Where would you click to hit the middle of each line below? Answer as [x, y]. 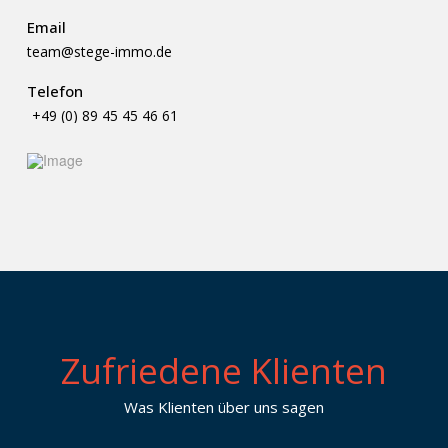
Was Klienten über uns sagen [223, 407]
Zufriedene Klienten [223, 370]
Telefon [54, 91]
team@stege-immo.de [99, 51]
